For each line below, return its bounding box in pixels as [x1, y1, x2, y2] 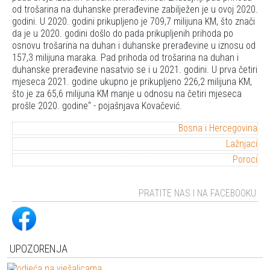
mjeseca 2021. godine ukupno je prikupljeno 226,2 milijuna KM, [12, 76, 252, 88]
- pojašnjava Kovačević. [91, 100, 182, 112]
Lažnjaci [226, 138, 257, 150]
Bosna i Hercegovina [178, 122, 257, 134]
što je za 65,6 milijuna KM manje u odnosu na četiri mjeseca [12, 88, 242, 100]
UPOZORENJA [9, 242, 67, 256]
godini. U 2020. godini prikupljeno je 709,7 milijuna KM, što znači [12, 16, 255, 28]
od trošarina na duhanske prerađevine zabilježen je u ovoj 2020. [12, 4, 258, 16]
